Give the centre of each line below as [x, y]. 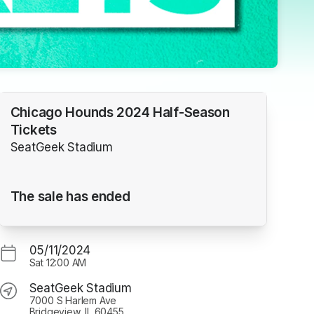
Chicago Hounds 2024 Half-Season [120, 113]
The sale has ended [70, 196]
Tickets [33, 130]
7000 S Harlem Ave [73, 300]
